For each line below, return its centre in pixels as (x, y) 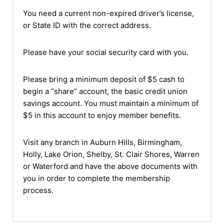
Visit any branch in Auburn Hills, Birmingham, (102, 142)
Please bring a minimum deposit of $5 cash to (104, 79)
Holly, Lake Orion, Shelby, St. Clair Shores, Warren (111, 154)
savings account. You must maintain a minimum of (111, 103)
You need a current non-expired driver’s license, (108, 13)
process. (38, 190)
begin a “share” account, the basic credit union (105, 91)
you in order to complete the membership (96, 178)
